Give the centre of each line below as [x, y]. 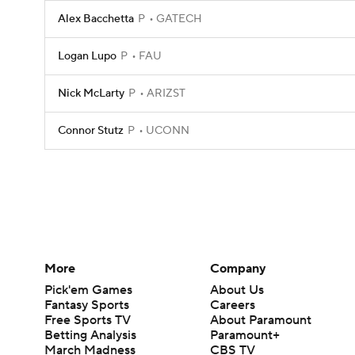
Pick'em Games [88, 290]
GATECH [178, 19]
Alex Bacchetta [96, 19]
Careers [233, 305]
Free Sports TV [88, 320]
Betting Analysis [90, 335]
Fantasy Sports [87, 305]
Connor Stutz [91, 131]
